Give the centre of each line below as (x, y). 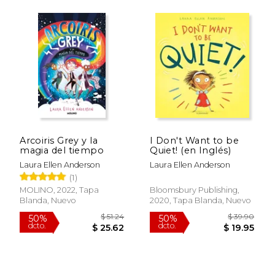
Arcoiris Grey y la (59, 140)
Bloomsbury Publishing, (195, 190)
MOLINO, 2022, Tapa (60, 190)
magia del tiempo (62, 150)
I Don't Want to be (194, 140)
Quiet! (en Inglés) (190, 150)
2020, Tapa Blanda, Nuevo (201, 200)
